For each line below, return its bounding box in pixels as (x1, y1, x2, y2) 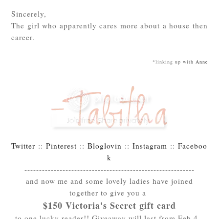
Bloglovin (88, 141, 122, 151)
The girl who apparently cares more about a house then (11, 21, 208, 31)
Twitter (11, 141, 36, 151)
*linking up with (152, 58, 196, 66)
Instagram (132, 141, 168, 151)
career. (11, 32, 38, 43)
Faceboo (178, 141, 208, 151)
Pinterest (46, 141, 77, 151)
